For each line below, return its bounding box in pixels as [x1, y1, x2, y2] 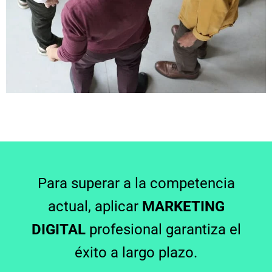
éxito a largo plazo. [75, 243, 197, 261]
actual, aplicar [47, 197, 142, 215]
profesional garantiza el [85, 220, 241, 238]
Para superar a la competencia [37, 174, 235, 192]
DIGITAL [31, 220, 86, 238]
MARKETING [141, 197, 225, 215]
